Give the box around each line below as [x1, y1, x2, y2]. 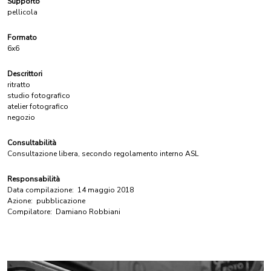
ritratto [7, 80, 30, 90]
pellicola [7, 7, 38, 17]
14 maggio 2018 [77, 185, 134, 195]
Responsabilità [7, 174, 60, 184]
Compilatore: [7, 207, 52, 217]
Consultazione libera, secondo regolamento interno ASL [7, 149, 198, 158]
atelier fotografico [7, 102, 68, 111]
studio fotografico [7, 91, 70, 100]
